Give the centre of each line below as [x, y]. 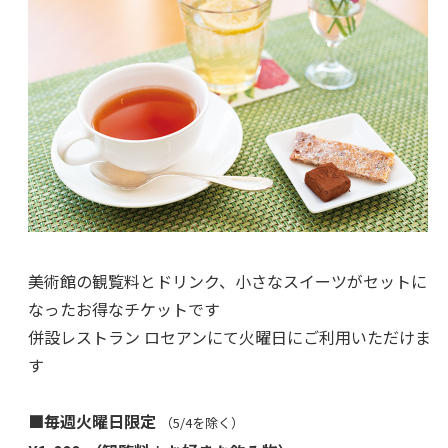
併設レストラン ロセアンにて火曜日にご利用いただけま [230, 337]
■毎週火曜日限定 [94, 421]
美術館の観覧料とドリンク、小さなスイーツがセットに [228, 281]
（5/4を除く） [202, 423]
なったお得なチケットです [124, 309]
